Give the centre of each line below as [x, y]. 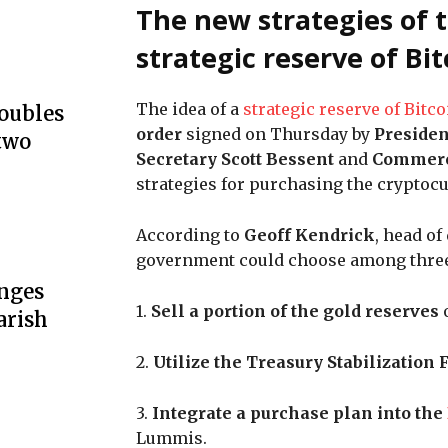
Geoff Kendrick [309, 234]
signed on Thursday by [278, 133]
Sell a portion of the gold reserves [295, 310]
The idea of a [189, 108]
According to [190, 234]
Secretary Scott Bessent [235, 158]
